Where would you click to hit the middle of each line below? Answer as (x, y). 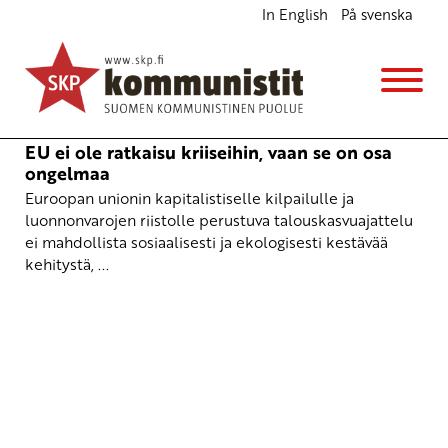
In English (294, 14)
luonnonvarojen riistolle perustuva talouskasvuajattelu (219, 220)
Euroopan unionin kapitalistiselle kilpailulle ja (189, 198)
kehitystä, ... (67, 264)
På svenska (376, 14)
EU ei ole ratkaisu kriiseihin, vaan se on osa (208, 151)
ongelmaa (67, 172)
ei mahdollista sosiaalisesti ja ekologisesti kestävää (206, 242)
